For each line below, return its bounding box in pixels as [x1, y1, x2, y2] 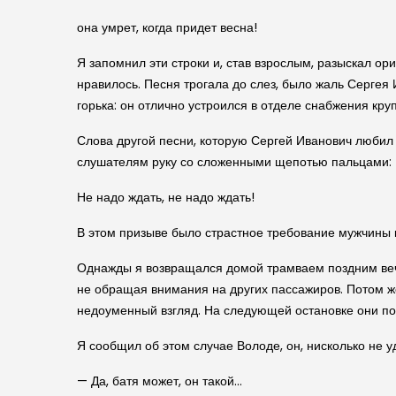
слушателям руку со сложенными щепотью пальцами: [77, 152, 392, 171]
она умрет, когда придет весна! [77, 18, 257, 36]
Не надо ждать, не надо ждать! [77, 187, 255, 206]
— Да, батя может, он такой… [77, 371, 242, 390]
